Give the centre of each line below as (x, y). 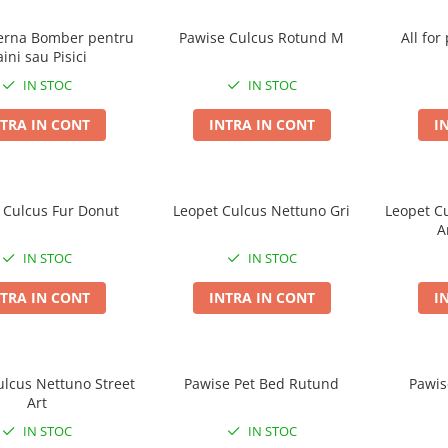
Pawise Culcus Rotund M (261, 37)
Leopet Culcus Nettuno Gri (261, 210)
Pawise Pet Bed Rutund (261, 383)
